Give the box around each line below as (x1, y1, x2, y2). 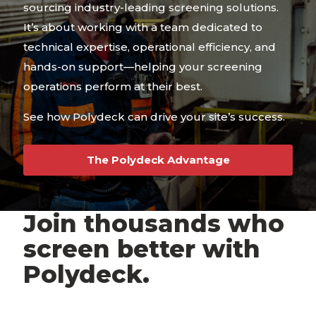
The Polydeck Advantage (86, 153, 230, 166)
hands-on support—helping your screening (23, 60, 262, 73)
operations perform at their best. (23, 80, 202, 93)
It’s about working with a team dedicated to (23, 20, 262, 34)
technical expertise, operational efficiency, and (23, 40, 276, 54)
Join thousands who (23, 209, 284, 238)
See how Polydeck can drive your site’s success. (23, 110, 285, 123)
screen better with (23, 234, 260, 264)
